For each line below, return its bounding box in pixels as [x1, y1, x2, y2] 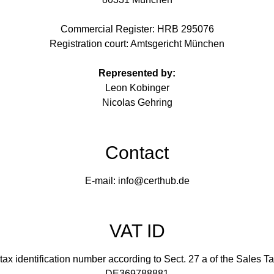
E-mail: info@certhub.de [84, 176, 190, 186]
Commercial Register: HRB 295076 [60, 24, 214, 34]
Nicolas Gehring [102, 97, 172, 108]
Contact [105, 143, 169, 163]
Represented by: [98, 68, 176, 78]
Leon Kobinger [105, 83, 169, 93]
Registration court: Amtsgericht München [50, 39, 224, 49]
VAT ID [109, 221, 165, 241]
